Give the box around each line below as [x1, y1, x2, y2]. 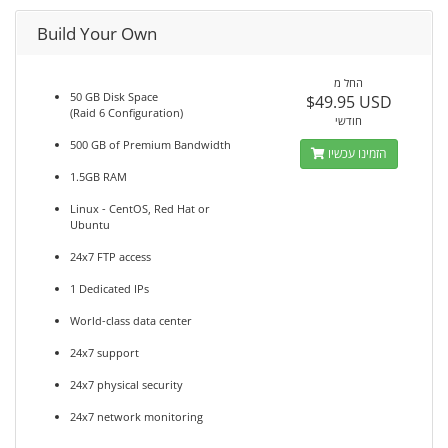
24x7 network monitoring [70, 409, 203, 424]
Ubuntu [70, 217, 110, 232]
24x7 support [70, 345, 139, 360]
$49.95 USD [305, 91, 392, 113]
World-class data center [70, 313, 192, 328]
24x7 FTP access [70, 249, 151, 264]
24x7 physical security [70, 377, 183, 392]
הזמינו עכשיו [327, 145, 387, 162]
